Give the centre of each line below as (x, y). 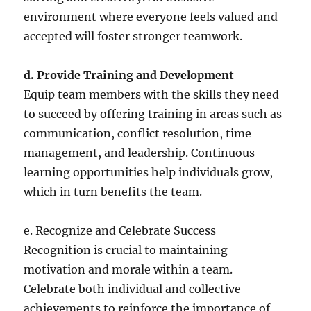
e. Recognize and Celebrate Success (120, 230)
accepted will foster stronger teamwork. (133, 36)
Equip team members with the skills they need (152, 94)
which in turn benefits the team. (113, 191)
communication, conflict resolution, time (138, 133)
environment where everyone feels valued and (151, 16)
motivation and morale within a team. (128, 269)
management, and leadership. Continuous (140, 152)
